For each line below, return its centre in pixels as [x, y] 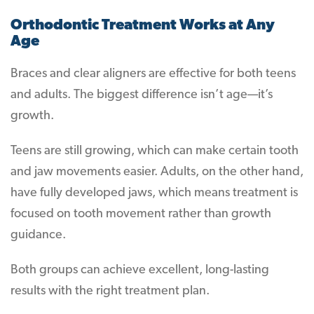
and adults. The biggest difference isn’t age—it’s [142, 95]
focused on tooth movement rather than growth [141, 214]
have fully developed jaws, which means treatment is [154, 193]
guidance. [38, 235]
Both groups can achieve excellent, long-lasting [140, 270]
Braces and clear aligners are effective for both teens [153, 74]
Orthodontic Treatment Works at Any [143, 26]
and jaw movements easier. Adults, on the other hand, [157, 172]
